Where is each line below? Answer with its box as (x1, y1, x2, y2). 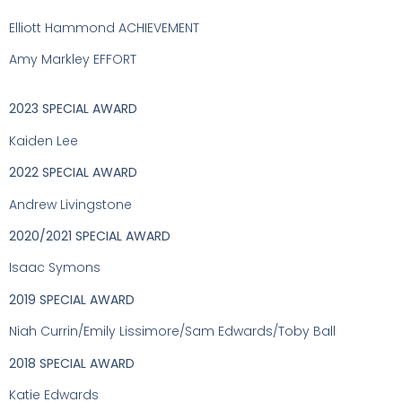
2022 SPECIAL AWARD (9, 163, 137, 182)
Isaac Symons (9, 258, 100, 277)
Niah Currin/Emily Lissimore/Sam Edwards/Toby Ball (9, 322, 336, 341)
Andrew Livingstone (9, 195, 132, 214)
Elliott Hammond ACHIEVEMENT (9, 18, 199, 37)
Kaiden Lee (9, 131, 78, 150)
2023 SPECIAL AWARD (9, 100, 137, 118)
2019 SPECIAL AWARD (9, 290, 135, 309)
